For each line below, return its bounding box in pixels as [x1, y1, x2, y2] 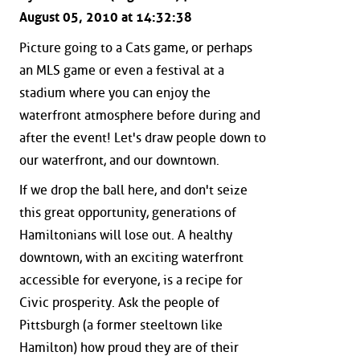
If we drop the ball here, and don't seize [19, 182, 247, 198]
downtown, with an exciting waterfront [19, 250, 243, 266]
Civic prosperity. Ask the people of [19, 295, 219, 311]
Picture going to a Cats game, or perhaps [19, 39, 252, 55]
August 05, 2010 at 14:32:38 [19, 10, 192, 26]
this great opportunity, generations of [19, 205, 236, 221]
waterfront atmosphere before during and [19, 107, 260, 123]
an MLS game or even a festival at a [19, 62, 224, 78]
